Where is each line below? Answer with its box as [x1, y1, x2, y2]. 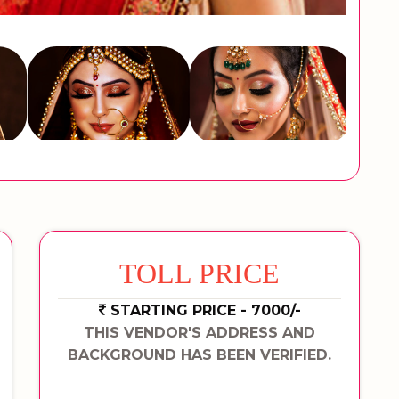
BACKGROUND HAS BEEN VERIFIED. [68, 346, 331, 364]
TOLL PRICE [119, 257, 280, 290]
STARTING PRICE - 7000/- [110, 302, 301, 320]
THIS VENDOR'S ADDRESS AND [84, 324, 315, 342]
